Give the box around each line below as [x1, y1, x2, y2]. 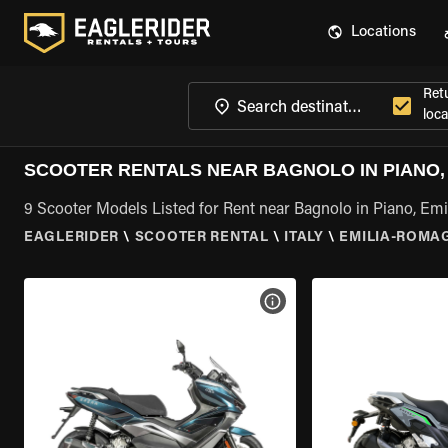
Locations [351, 25, 416, 40]
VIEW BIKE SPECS [282, 295, 386, 307]
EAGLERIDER [24, 231, 119, 245]
